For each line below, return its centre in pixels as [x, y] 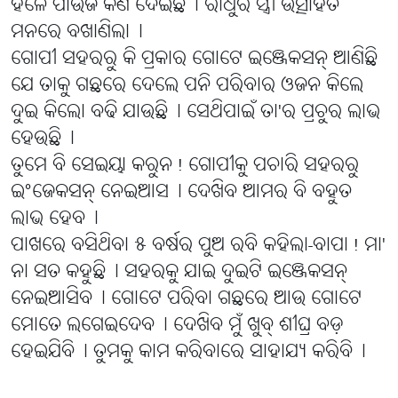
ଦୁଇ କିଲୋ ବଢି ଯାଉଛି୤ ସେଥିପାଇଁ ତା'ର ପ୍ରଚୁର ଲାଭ [195, 113]
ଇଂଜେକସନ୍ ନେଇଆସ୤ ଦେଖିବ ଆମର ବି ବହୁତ [181, 193]
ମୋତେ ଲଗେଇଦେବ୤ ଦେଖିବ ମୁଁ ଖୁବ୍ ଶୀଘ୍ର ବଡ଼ [177, 326]
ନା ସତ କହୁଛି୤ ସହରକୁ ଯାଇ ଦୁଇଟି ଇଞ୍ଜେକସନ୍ [179, 273]
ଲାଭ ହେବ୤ [55, 219]
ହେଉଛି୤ [43, 139]
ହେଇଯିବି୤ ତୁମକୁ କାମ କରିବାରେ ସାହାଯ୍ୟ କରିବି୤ [188, 353]
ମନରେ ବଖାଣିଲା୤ [77, 33]
